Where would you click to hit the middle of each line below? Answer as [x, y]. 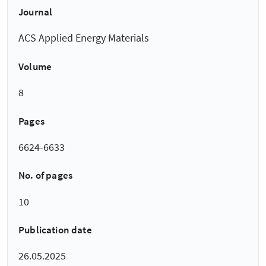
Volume [35, 67]
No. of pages [46, 175]
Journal [36, 12]
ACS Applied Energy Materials [84, 38]
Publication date [55, 230]
